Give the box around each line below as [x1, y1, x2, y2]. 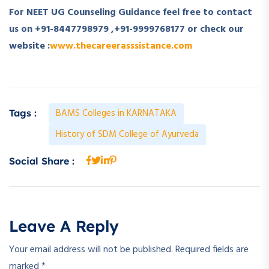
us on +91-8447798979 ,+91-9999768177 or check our [9, 21, 244, 37]
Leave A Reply [9, 216, 119, 236]
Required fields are [175, 241, 249, 258]
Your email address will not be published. [9, 241, 173, 258]
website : [9, 38, 50, 54]
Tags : [9, 106, 37, 119]
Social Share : [9, 154, 74, 167]
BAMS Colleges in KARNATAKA [56, 106, 177, 121]
